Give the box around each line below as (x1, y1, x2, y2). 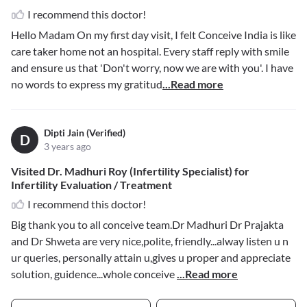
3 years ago (44, 140, 91, 153)
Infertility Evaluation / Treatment (11, 178, 172, 192)
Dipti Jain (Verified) (44, 127, 125, 139)
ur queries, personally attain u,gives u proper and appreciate (11, 251, 291, 265)
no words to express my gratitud (11, 77, 162, 91)
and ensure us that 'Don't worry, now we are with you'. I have (11, 61, 293, 75)
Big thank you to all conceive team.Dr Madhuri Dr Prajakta (11, 218, 284, 232)
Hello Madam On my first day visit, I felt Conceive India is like (11, 28, 296, 42)
